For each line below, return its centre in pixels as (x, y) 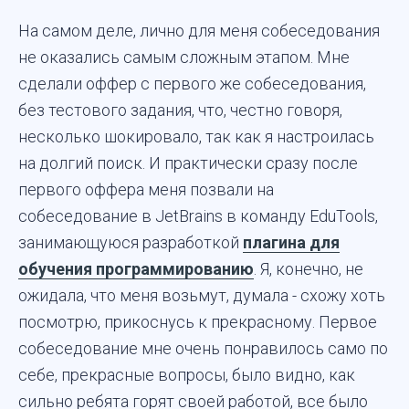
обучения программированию (136, 269)
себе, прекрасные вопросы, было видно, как (187, 375)
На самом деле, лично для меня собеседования (199, 31)
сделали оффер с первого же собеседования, (192, 84)
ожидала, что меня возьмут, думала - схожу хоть (202, 296)
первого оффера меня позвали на (146, 190)
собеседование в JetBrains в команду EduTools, (198, 216)
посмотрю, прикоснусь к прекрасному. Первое (198, 322)
